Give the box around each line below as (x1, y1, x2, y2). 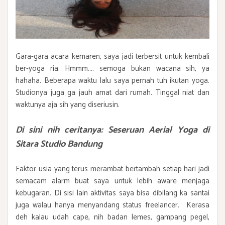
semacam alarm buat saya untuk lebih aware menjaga (16, 174, 209, 187)
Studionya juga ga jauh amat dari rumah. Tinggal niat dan (16, 86, 209, 99)
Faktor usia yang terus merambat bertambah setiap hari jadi (16, 162, 209, 175)
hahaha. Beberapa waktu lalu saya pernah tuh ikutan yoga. (16, 74, 209, 87)
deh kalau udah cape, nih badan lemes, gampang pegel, (16, 210, 209, 223)
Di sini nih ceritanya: (16, 122, 108, 138)
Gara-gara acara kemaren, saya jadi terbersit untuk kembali (16, 50, 209, 63)
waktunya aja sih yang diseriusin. (16, 98, 120, 111)
